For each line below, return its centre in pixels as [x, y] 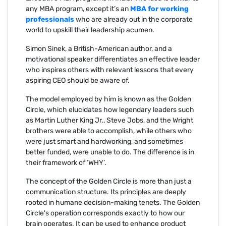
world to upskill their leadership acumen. [91, 30]
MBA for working [159, 9]
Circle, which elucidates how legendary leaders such [110, 110]
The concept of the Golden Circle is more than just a [109, 182]
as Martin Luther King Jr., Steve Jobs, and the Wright [109, 121]
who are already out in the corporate [133, 20]
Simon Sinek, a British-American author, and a [99, 49]
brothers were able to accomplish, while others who [109, 131]
